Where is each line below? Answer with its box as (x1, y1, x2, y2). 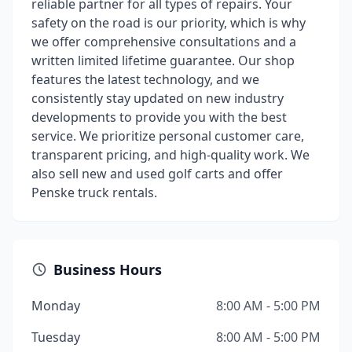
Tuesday (31, 328, 80, 346)
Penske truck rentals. (31, 184, 157, 201)
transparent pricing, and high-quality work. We (31, 146, 310, 163)
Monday (31, 297, 80, 314)
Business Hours (53, 260, 162, 279)
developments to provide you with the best (31, 108, 287, 126)
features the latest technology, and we (31, 71, 259, 88)
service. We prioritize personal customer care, (31, 127, 304, 145)
